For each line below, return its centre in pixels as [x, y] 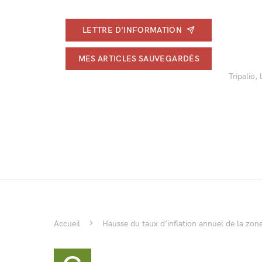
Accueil [67, 224]
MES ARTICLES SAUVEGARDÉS [139, 58]
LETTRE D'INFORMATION [132, 30]
